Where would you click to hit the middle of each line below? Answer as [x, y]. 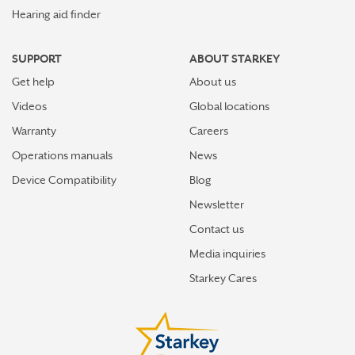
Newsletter [217, 204]
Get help [33, 82]
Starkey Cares [223, 278]
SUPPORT [37, 59]
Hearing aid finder [56, 14]
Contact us [217, 229]
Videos [29, 106]
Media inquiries [227, 254]
